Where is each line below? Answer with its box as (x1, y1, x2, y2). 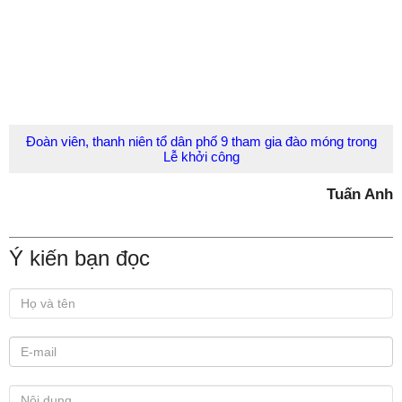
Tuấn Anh (327, 186, 393, 202)
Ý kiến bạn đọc (9, 246, 150, 270)
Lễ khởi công (162, 149, 240, 164)
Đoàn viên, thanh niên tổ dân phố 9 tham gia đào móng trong (25, 134, 377, 149)
